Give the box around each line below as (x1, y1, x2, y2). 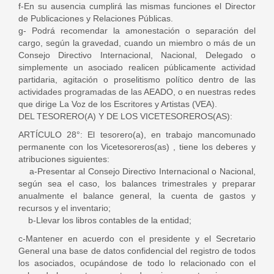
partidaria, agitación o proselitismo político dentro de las (18, 75, 256, 84)
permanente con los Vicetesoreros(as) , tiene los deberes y (18, 142, 256, 152)
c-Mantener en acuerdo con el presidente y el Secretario (18, 234, 256, 243)
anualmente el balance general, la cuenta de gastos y (18, 191, 256, 201)
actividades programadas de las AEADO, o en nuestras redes (18, 87, 256, 97)
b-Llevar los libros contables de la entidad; (18, 215, 191, 225)
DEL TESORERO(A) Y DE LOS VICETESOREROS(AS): (18, 111, 232, 121)
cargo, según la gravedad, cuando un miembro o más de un (18, 38, 256, 48)
